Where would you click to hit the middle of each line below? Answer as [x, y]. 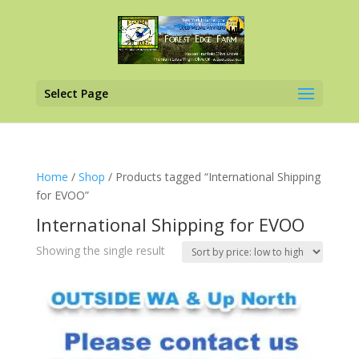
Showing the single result [100, 250]
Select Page [76, 93]
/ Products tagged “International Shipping [212, 177]
